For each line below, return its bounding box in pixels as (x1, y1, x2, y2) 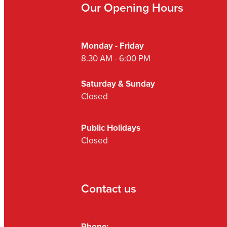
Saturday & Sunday (81, 78, 155, 90)
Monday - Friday (81, 40, 146, 52)
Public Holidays (81, 122, 140, 134)
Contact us (81, 180, 136, 197)
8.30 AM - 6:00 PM (81, 52, 150, 65)
